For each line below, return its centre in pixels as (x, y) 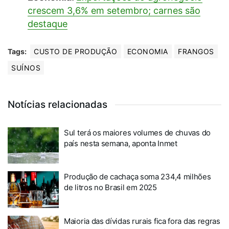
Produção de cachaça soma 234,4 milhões (138, 177)
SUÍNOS (26, 67)
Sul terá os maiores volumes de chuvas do (137, 132)
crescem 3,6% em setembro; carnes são (114, 10)
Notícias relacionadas (58, 104)
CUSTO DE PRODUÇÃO (76, 51)
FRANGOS (196, 51)
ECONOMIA (148, 51)
